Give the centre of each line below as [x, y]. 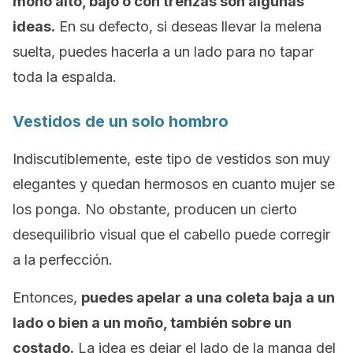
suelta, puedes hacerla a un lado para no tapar [163, 52]
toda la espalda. [65, 77]
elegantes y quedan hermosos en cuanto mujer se [174, 184]
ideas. [34, 26]
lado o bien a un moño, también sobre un [152, 323]
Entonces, [47, 297]
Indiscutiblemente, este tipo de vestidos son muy [171, 159]
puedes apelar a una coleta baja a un [208, 297]
